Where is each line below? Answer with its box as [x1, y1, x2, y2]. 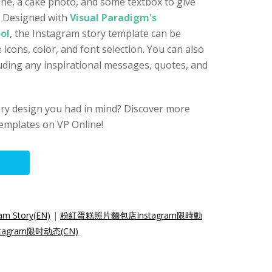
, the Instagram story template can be [10, 27, 181, 40]
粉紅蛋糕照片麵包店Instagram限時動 [60, 209, 202, 221]
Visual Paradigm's [70, 11, 157, 24]
